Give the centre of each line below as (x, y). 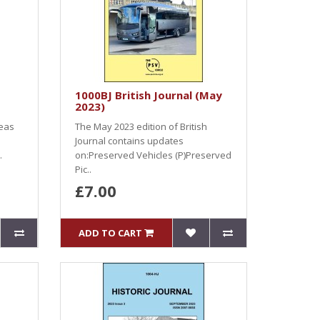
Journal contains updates (129, 141)
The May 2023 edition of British (141, 126)
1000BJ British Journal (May (148, 95)
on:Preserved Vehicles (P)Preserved (153, 155)
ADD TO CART (111, 233)
